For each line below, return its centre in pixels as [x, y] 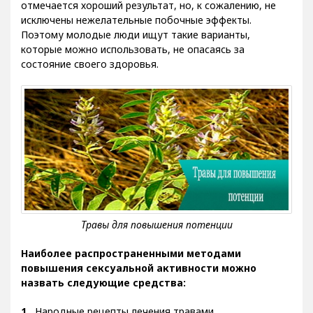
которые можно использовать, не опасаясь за [133, 59]
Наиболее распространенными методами [131, 263]
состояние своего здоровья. [90, 74]
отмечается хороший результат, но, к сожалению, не [148, 15]
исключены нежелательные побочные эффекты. [136, 30]
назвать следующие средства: [103, 293]
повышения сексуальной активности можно [139, 278]
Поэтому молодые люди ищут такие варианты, [136, 45]
